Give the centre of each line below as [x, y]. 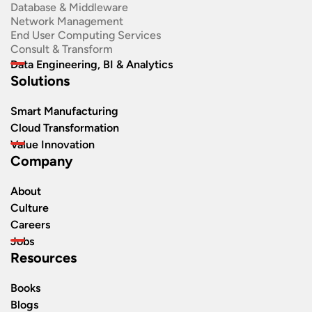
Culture [30, 208]
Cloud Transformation [65, 127]
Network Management [67, 21]
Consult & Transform [62, 49]
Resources [44, 257]
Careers [30, 224]
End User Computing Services [86, 35]
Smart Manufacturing [64, 111]
